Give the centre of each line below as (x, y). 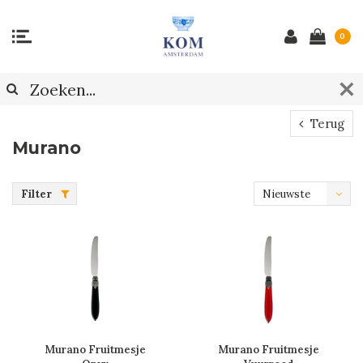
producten (289, 218)
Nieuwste (286, 194)
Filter (36, 194)
